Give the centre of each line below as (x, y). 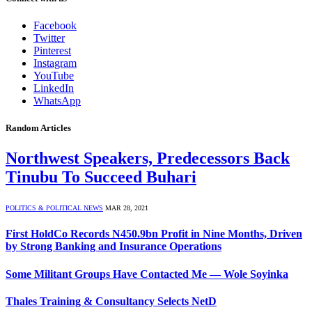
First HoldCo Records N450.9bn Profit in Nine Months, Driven (154, 234)
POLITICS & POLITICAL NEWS (54, 208)
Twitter (49, 38)
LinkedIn (54, 88)
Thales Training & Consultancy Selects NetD (111, 301)
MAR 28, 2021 (127, 208)
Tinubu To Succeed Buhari (101, 177)
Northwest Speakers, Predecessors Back (148, 158)
